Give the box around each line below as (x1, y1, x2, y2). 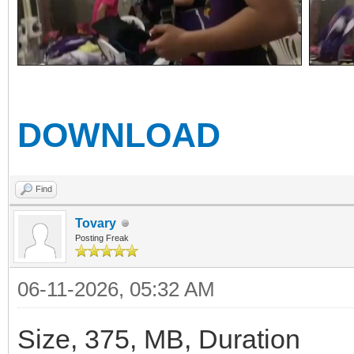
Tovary (75, 217, 116, 230)
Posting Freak (75, 233, 129, 243)
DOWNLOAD (17, 117, 220, 154)
